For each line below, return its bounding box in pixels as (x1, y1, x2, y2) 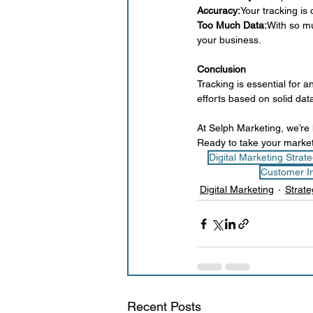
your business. (197, 34, 261, 46)
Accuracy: (197, 5, 240, 17)
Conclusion (197, 64, 246, 75)
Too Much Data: (197, 20, 267, 31)
